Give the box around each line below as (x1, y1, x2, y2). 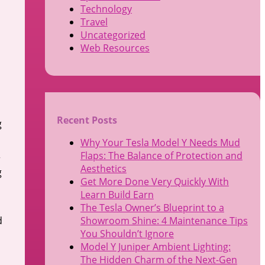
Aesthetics (80, 161, 127, 175)
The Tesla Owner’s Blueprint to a (80, 201, 224, 214)
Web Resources (80, 41, 150, 55)
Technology (80, 2, 132, 16)
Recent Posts (56, 113, 117, 127)
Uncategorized (80, 28, 146, 42)
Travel (80, 15, 108, 29)
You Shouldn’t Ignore (80, 227, 174, 240)
